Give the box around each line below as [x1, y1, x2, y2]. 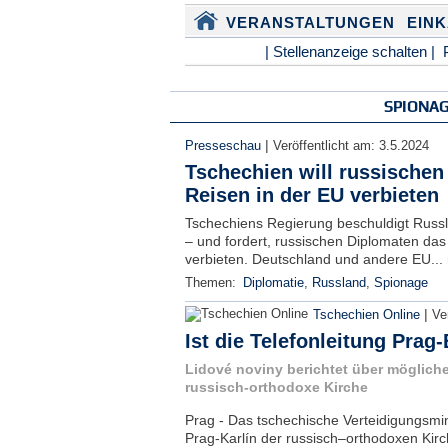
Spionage [373, 276, 428, 290]
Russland [311, 276, 366, 290]
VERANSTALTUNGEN [225, 14, 395, 31]
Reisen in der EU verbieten [184, 184, 439, 206]
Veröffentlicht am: [272, 139, 379, 153]
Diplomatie [242, 276, 304, 290]
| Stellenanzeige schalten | [264, 43, 435, 60]
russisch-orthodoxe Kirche [184, 379, 368, 395]
